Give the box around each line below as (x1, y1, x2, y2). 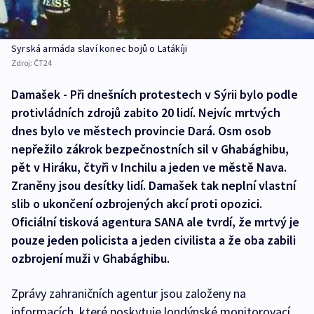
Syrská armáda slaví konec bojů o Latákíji (11, 42, 188, 55)
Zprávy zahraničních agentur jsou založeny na (11, 285, 246, 302)
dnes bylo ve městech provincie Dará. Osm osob (11, 123, 271, 139)
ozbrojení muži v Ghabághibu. (11, 250, 170, 267)
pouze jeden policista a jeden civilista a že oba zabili (11, 232, 296, 249)
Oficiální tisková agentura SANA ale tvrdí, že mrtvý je (11, 214, 299, 231)
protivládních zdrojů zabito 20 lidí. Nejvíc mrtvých (11, 104, 280, 121)
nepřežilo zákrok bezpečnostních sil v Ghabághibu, (11, 141, 289, 158)
